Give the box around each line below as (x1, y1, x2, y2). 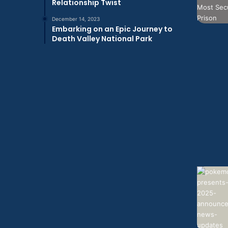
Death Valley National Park (52, 34, 152, 44)
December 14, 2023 (52, 16, 100, 22)
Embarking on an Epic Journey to (52, 24, 173, 34)
